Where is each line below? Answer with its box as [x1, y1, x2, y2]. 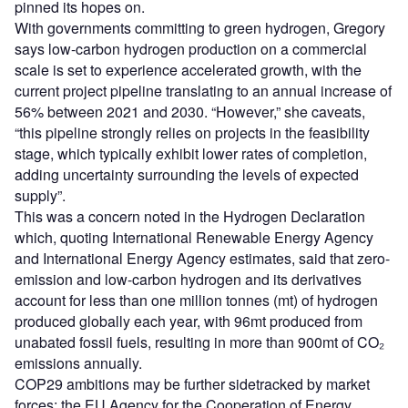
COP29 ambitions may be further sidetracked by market [15, 373, 370, 395]
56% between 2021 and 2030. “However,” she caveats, [15, 101, 365, 123]
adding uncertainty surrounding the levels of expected [15, 164, 359, 186]
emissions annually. [15, 352, 142, 374]
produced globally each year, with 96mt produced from [15, 311, 362, 332]
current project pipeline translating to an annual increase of [15, 80, 392, 102]
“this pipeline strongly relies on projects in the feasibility [15, 122, 370, 144]
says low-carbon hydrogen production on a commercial [15, 38, 367, 60]
